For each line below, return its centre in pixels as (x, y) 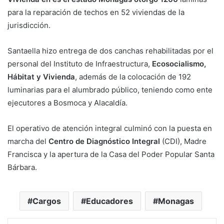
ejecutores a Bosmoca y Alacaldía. (67, 103)
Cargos (47, 201)
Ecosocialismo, (178, 64)
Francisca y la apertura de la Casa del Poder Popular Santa (111, 154)
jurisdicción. (29, 25)
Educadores (109, 201)
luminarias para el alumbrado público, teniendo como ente (110, 90)
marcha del (28, 141)
